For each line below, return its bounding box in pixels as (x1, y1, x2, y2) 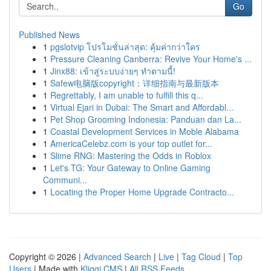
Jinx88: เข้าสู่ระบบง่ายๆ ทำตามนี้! (50, 65, 175, 77)
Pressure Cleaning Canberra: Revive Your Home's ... (50, 53, 252, 65)
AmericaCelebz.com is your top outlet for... (50, 137, 212, 149)
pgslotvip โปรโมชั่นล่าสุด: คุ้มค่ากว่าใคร (50, 41, 200, 53)
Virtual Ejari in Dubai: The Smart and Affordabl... (50, 101, 233, 113)
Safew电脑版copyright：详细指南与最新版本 (50, 77, 219, 89)
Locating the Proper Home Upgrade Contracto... (50, 186, 234, 198)
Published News (19, 28, 80, 41)
